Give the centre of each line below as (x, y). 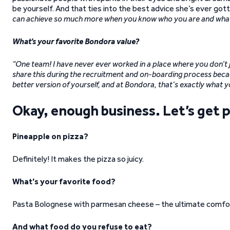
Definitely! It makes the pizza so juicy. (78, 159)
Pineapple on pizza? (50, 136)
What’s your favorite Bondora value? (76, 41)
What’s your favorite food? (64, 181)
